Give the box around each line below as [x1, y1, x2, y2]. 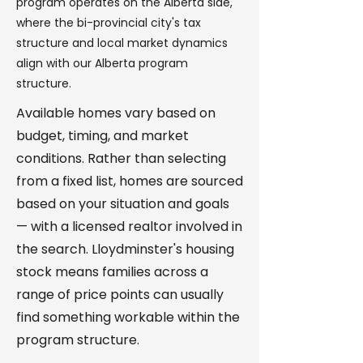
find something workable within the [16, 308, 240, 327]
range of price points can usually [16, 285, 224, 304]
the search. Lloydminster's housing [16, 240, 234, 258]
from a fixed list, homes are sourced [16, 172, 243, 190]
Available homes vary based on [16, 104, 216, 122]
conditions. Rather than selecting [16, 149, 226, 168]
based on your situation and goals [16, 194, 229, 213]
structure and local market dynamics [16, 35, 228, 51]
